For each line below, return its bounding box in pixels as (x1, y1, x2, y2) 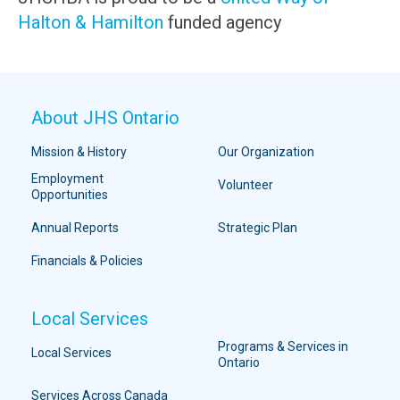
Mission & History (31, 145, 127, 160)
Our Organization (218, 145, 315, 160)
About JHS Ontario (31, 107, 179, 129)
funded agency (162, 12, 281, 34)
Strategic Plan (218, 221, 298, 236)
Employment (31, 171, 104, 187)
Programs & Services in (218, 339, 349, 354)
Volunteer (218, 178, 274, 193)
